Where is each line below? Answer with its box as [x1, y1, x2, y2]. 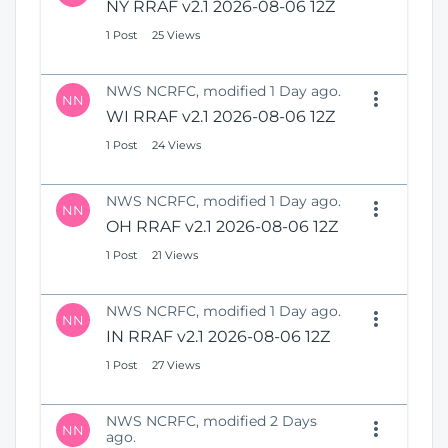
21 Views [152, 248, 198, 263]
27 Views [152, 358, 200, 373]
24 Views [152, 138, 201, 153]
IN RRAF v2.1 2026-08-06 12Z [106, 327, 330, 347]
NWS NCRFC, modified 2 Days [106, 412, 317, 431]
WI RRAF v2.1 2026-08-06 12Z [106, 107, 335, 127]
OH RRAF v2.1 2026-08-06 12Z [106, 217, 338, 237]
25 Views [152, 28, 200, 43]
